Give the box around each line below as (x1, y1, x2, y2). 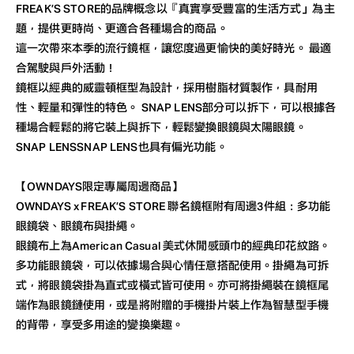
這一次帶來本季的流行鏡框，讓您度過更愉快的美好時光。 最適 (16, 42, 332, 54)
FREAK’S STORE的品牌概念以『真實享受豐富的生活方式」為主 (16, 2, 335, 14)
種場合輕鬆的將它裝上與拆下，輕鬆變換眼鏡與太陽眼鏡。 (16, 121, 307, 133)
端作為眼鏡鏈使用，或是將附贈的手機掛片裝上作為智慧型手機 (16, 299, 329, 311)
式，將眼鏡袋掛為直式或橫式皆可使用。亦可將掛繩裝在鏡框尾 (16, 279, 329, 291)
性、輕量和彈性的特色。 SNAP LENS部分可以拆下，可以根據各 (16, 101, 337, 113)
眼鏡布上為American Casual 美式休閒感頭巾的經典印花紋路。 (16, 239, 331, 251)
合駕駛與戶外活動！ (16, 62, 117, 73)
